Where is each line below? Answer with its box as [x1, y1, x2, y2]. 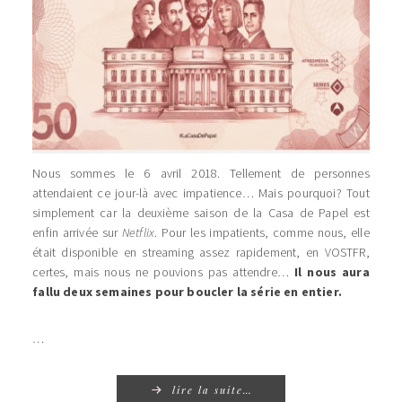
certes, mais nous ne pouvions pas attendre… [32, 263, 294, 280]
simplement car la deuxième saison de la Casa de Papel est [32, 204, 370, 221]
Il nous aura [293, 263, 370, 280]
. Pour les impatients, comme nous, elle [154, 223, 370, 240]
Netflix [121, 223, 155, 240]
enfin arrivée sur [32, 223, 122, 240]
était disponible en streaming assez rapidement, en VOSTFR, [32, 243, 370, 260]
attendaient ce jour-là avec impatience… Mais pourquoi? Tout [32, 184, 370, 201]
